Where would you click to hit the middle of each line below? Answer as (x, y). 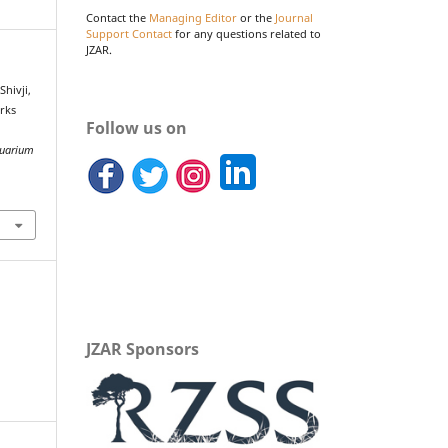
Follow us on (136, 127)
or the (256, 17)
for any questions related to (246, 33)
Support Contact (129, 33)
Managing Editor (193, 17)
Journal (294, 17)
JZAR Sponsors (142, 348)
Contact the (117, 17)
